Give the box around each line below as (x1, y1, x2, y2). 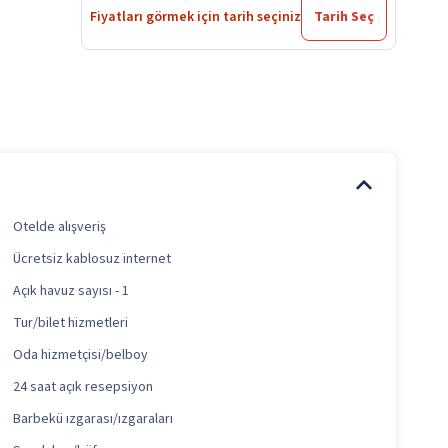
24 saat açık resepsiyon (13, 377, 154, 398)
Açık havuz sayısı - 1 (13, 281, 130, 302)
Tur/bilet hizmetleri (13, 313, 129, 334)
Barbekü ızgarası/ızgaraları (13, 409, 174, 430)
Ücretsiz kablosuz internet (13, 249, 172, 270)
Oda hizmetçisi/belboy (13, 345, 149, 366)
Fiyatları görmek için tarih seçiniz (90, 7, 301, 28)
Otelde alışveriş (13, 217, 107, 238)
